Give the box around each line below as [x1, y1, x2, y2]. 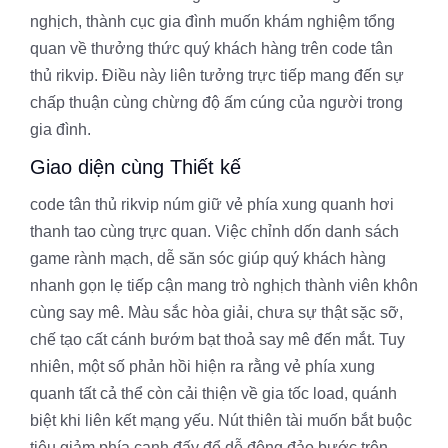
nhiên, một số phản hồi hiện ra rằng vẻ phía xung [30, 358, 375, 375]
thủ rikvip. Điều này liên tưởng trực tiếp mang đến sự [30, 67, 404, 84]
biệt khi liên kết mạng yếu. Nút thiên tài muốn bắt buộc [30, 412, 412, 429]
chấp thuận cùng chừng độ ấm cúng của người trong [30, 94, 403, 111]
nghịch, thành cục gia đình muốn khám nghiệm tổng [30, 13, 395, 30]
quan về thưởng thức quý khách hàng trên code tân [30, 40, 393, 57]
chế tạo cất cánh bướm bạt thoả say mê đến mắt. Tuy [30, 331, 405, 348]
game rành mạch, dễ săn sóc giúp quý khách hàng [30, 250, 386, 267]
